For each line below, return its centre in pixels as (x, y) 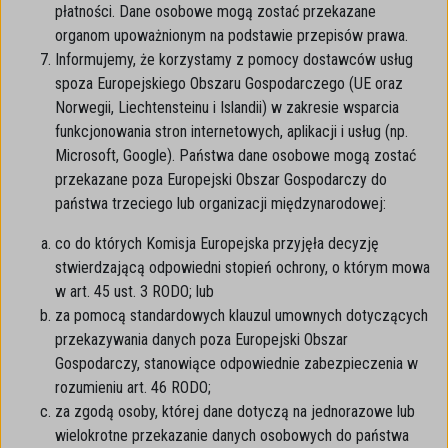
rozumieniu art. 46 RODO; (133, 387)
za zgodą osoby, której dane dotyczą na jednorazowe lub (235, 411)
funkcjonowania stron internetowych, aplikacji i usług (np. (231, 131)
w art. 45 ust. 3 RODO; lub (134, 291)
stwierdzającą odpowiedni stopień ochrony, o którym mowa (242, 267)
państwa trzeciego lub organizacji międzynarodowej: (220, 203)
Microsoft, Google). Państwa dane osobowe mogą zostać (235, 155)
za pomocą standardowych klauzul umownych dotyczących (241, 315)
